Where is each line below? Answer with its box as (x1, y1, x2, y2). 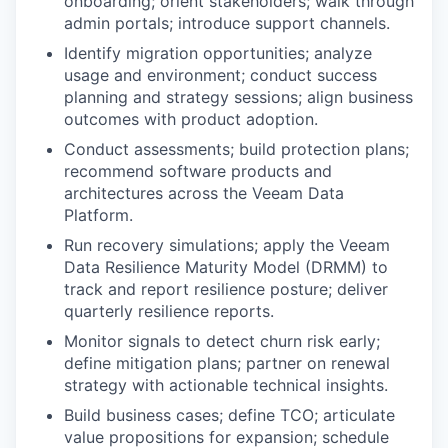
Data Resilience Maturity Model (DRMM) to (64, 257, 388, 277)
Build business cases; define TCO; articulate (64, 405, 395, 425)
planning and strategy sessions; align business (64, 87, 413, 107)
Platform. (64, 205, 133, 225)
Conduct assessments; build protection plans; (64, 139, 409, 159)
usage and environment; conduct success (64, 65, 377, 85)
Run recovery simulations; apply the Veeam (64, 235, 390, 255)
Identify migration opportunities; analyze (64, 43, 372, 63)
